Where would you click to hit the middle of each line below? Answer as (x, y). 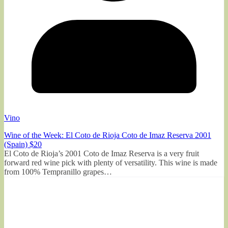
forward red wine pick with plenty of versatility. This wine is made (111, 162)
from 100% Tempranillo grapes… (58, 172)
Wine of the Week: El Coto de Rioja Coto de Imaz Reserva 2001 (108, 135)
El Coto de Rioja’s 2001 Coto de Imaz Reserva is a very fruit (102, 153)
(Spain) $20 (23, 144)
